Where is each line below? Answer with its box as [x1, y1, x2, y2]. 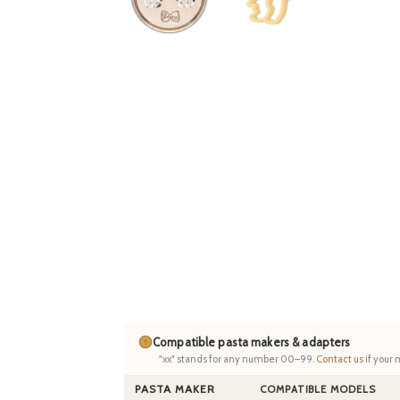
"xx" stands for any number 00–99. [159, 353, 316, 366]
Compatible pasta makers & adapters [153, 335, 351, 350]
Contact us [316, 353, 363, 366]
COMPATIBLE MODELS [260, 383, 376, 396]
